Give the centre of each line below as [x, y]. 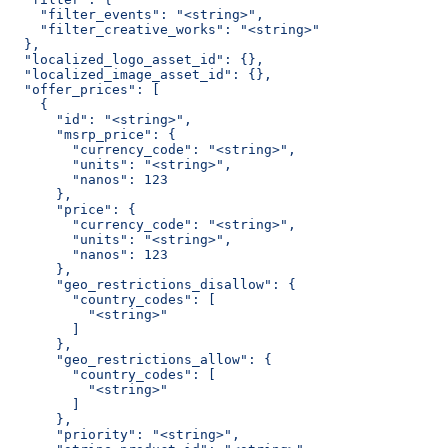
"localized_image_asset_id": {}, [140, 74]
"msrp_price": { [92, 134]
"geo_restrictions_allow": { [140, 359]
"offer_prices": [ [84, 89]
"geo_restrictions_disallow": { [152, 284]
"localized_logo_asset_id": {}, [136, 59]
